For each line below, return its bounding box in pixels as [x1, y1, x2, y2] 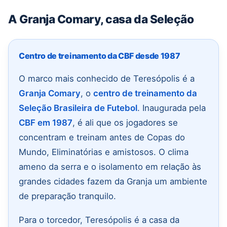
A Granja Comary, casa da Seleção [8, 12, 194, 26]
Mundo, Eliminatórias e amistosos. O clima [19, 147, 188, 158]
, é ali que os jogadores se [72, 118, 178, 128]
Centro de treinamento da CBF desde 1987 [19, 51, 180, 61]
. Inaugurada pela [137, 103, 206, 113]
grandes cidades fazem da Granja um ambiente [19, 176, 207, 187]
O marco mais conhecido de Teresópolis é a [19, 73, 195, 84]
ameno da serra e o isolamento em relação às [19, 162, 201, 172]
